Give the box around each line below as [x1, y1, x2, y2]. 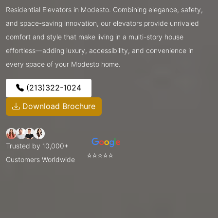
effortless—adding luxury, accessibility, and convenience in [6, 46, 194, 54]
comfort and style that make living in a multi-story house [6, 33, 183, 41]
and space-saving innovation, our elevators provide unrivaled [6, 19, 199, 27]
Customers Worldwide [6, 155, 75, 163]
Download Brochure [20, 101, 95, 111]
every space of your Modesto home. [6, 60, 121, 68]
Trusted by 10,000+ [6, 142, 69, 150]
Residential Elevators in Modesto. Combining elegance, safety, [6, 5, 203, 14]
